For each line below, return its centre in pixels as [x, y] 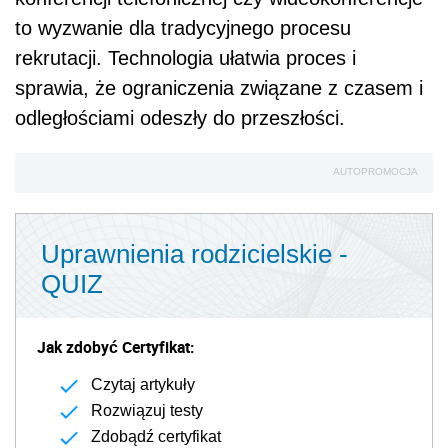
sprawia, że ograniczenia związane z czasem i [219, 88]
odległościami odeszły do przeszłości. [180, 118]
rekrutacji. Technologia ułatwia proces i [185, 58]
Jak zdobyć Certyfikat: [115, 347]
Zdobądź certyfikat [156, 437]
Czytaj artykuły [143, 385]
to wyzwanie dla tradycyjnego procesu [183, 28]
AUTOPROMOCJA [375, 172]
